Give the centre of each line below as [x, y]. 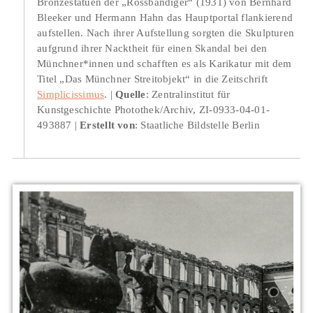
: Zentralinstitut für [188, 94]
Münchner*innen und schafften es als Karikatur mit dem [165, 63]
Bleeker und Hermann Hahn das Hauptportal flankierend [165, 17]
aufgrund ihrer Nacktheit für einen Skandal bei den [152, 48]
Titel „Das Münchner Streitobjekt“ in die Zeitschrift [152, 78]
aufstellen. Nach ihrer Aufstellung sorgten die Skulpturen [166, 32]
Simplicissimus [71, 94]
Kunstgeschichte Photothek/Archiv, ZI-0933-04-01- [154, 109]
